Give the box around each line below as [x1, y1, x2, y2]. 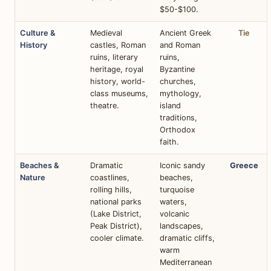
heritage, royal [90, 64, 143, 74]
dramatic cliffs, [160, 233, 215, 243]
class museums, [90, 88, 148, 98]
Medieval [90, 28, 122, 38]
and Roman [160, 40, 200, 50]
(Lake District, [90, 209, 142, 218]
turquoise [160, 184, 194, 194]
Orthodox [160, 125, 195, 134]
